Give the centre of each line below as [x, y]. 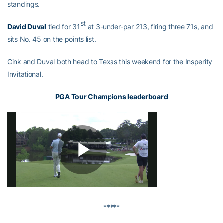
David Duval [27, 26]
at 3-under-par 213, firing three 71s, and [149, 26]
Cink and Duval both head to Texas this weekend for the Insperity [110, 61]
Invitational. [25, 74]
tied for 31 [63, 26]
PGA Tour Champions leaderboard [111, 96]
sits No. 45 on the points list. [52, 39]
